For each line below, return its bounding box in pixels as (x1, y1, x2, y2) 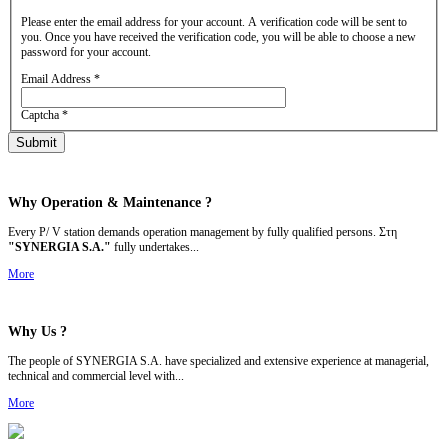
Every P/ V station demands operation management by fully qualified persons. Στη (8, 225, 397, 240)
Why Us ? (8, 323, 67, 340)
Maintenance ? (123, 194, 212, 211)
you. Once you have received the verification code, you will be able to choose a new (21, 29, 416, 44)
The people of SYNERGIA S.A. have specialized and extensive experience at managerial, (8, 354, 429, 369)
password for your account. (21, 44, 151, 59)
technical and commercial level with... (8, 369, 184, 384)
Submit (16, 135, 57, 151)
